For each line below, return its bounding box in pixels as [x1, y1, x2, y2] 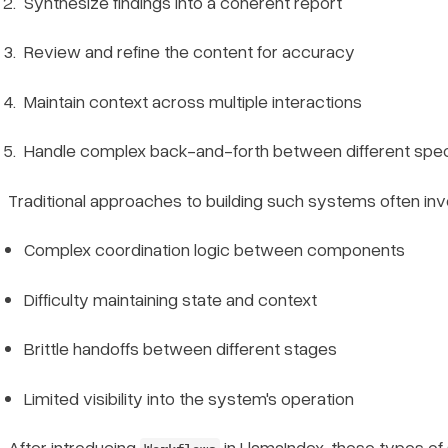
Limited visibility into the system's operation [24, 386, 354, 409]
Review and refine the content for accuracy [24, 40, 355, 63]
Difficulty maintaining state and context [24, 287, 317, 310]
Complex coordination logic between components [24, 238, 405, 261]
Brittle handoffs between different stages [24, 337, 337, 360]
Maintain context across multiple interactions [24, 89, 362, 112]
